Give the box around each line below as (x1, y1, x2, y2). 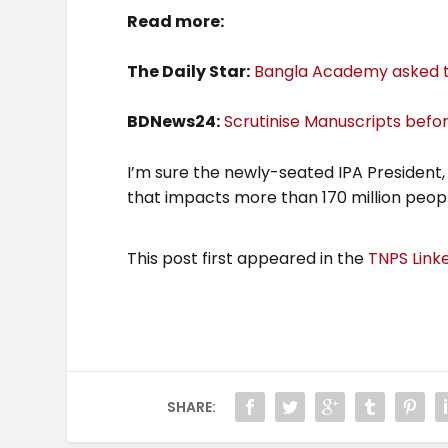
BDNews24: (127, 110, 221, 134)
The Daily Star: (127, 59, 251, 83)
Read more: (127, 9, 225, 33)
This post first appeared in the (127, 246, 369, 270)
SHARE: (166, 396, 216, 417)
